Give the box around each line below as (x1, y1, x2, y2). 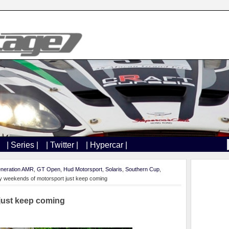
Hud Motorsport (63, 166, 102, 172)
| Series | (7, 141, 38, 149)
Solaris (105, 166, 122, 172)
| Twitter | (46, 141, 78, 149)
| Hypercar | (86, 141, 127, 149)
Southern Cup (125, 166, 159, 172)
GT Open (37, 166, 60, 172)
